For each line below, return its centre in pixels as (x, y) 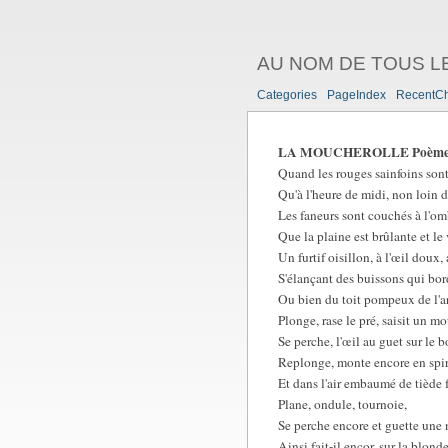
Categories (287, 95)
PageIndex (356, 95)
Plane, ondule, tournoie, (342, 404)
